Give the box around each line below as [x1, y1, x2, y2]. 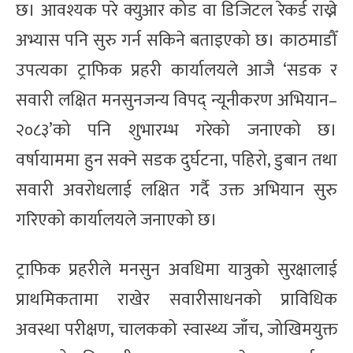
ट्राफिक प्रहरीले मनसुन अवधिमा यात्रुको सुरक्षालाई [16, 255, 337, 284]
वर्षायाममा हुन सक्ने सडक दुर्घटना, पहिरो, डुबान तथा [16, 145, 337, 175]
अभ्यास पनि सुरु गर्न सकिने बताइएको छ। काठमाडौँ [16, 25, 337, 55]
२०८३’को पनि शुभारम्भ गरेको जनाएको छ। [16, 115, 337, 145]
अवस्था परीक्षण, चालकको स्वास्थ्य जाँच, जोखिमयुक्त [16, 314, 337, 344]
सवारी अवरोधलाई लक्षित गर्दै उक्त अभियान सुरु [16, 175, 337, 205]
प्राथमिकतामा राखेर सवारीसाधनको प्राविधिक [16, 284, 337, 314]
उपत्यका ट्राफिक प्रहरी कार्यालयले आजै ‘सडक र [16, 55, 337, 85]
